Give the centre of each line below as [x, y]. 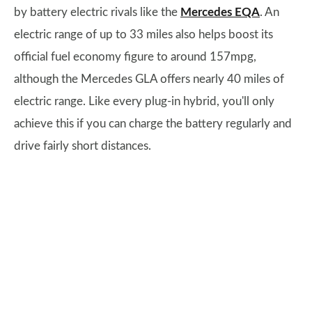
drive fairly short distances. [83, 146]
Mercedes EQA [220, 12]
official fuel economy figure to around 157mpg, [135, 57]
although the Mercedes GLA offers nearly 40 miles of [149, 79]
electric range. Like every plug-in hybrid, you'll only [144, 101]
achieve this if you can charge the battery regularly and [153, 124]
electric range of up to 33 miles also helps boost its [143, 34]
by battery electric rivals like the [97, 12]
